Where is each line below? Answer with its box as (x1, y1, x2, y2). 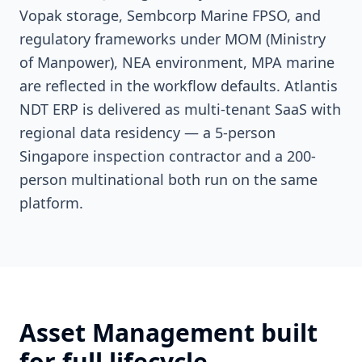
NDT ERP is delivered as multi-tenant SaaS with (19, 99, 341, 119)
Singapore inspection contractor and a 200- (19, 146, 316, 166)
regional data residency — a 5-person (19, 123, 276, 142)
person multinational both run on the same (19, 170, 318, 189)
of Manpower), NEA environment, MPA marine (19, 53, 335, 72)
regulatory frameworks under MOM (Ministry (19, 29, 326, 48)
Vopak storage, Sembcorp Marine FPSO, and (19, 6, 321, 25)
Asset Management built (19, 316, 318, 349)
